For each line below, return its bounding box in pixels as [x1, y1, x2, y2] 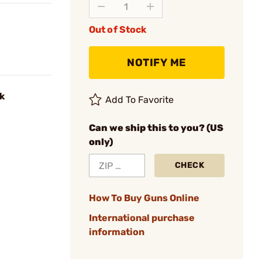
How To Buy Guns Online [89, 192, 199, 204]
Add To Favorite [105, 94, 174, 105]
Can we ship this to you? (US [89, 122, 223, 133]
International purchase [89, 212, 195, 223]
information [89, 226, 144, 237]
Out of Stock [89, 24, 147, 35]
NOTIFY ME [127, 56, 187, 69]
